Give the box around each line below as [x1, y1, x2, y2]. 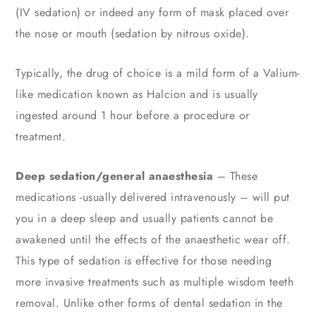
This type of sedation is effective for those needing [16, 253, 272, 269]
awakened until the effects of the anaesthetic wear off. [16, 231, 291, 248]
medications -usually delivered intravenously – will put [16, 189, 290, 206]
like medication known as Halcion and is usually [16, 86, 258, 103]
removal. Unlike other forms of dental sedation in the [16, 295, 283, 312]
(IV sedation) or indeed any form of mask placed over [16, 4, 289, 21]
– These [213, 168, 258, 185]
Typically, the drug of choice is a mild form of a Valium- [16, 65, 300, 82]
